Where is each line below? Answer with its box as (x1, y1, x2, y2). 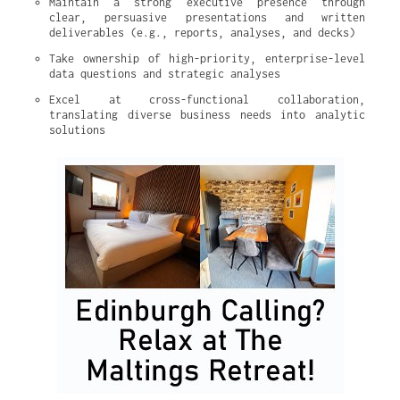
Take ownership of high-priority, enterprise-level (49, 52, 365, 65)
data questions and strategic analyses (49, 67, 280, 80)
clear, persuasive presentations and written (49, 11, 365, 24)
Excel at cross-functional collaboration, (49, 93, 365, 106)
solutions (49, 123, 105, 137)
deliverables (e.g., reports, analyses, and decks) (49, 26, 355, 39)
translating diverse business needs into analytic (49, 108, 365, 121)
